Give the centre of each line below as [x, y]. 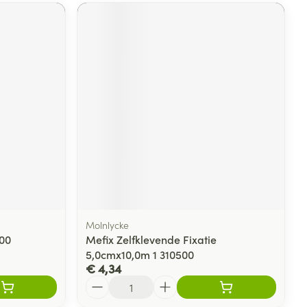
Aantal [102, 281]
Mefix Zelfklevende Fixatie [151, 239]
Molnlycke [108, 224]
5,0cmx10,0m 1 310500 [140, 254]
